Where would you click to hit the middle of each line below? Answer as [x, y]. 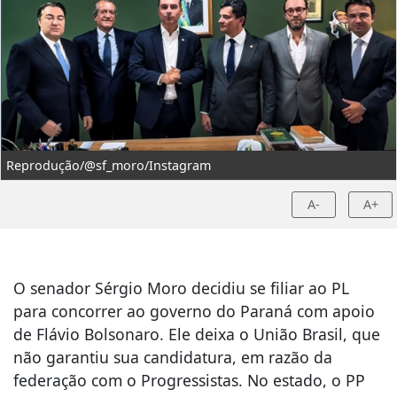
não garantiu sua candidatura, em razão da [173, 357]
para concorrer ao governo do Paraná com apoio [194, 311]
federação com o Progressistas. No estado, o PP [189, 380]
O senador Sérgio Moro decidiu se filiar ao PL [181, 288]
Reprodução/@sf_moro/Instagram [109, 165]
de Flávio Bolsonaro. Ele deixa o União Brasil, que [197, 334]
